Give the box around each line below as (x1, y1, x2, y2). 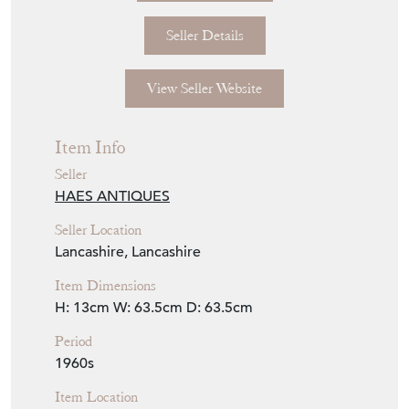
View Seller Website (147, 79, 262, 98)
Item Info (55, 135, 125, 159)
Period (55, 331, 92, 351)
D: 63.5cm (186, 298, 253, 317)
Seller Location (55, 220, 142, 239)
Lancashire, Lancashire (55, 242, 201, 261)
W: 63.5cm (113, 298, 183, 317)
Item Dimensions (55, 276, 156, 295)
